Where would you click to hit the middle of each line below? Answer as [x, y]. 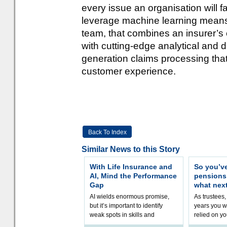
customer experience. [129, 71]
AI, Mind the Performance [133, 176]
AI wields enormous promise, [129, 197]
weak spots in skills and [122, 215]
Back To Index [107, 132]
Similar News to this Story [131, 149]
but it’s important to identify [126, 206]
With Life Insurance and [131, 167]
